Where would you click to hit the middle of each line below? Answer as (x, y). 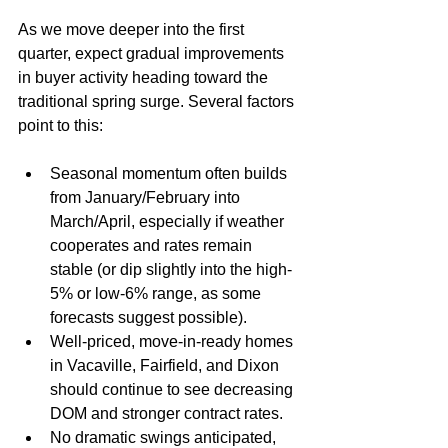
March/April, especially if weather (169, 221)
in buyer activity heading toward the (145, 77)
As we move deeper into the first (133, 29)
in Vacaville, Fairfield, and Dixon (166, 365)
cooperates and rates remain (153, 245)
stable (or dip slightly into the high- (171, 269)
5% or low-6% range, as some (157, 293)
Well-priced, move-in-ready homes (173, 341)
